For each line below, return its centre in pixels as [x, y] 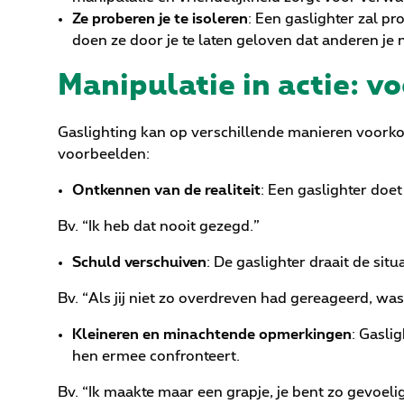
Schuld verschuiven [139, 263]
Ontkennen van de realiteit [166, 191]
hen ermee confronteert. [156, 357]
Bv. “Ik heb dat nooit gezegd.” [159, 227]
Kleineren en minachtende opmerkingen [212, 335]
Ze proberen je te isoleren [160, 19]
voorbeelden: [104, 155]
